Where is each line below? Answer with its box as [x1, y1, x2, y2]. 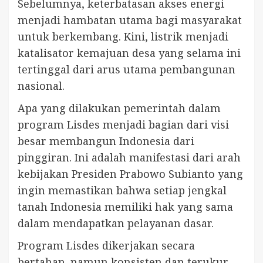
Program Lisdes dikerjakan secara [18, 238, 195, 253]
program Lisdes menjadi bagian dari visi [18, 117, 229, 132]
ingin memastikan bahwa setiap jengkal [18, 183, 227, 198]
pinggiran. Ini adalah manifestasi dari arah [18, 150, 241, 165]
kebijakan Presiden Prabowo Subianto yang [18, 167, 243, 181]
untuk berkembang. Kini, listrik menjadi [18, 29, 228, 44]
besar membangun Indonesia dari [18, 134, 194, 149]
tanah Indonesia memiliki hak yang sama [18, 200, 233, 214]
